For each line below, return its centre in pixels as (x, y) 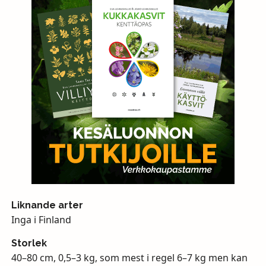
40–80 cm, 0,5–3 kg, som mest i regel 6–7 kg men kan (129, 258)
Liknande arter (47, 205)
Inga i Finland (41, 220)
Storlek (29, 243)
